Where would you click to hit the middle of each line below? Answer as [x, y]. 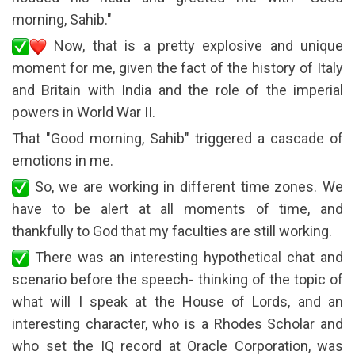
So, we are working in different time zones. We [186, 186]
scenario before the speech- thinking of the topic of [177, 279]
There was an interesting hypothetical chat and [186, 257]
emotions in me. [63, 160]
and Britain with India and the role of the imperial [177, 90]
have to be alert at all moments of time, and [177, 208]
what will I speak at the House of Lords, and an [177, 301]
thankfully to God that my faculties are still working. [172, 231]
